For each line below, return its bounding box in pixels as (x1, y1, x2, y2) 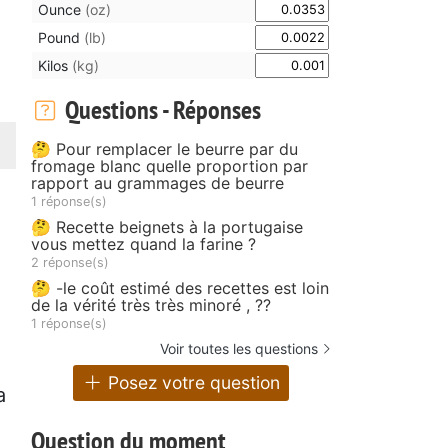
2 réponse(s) (31, 254, 109, 270)
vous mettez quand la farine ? (31, 233, 256, 254)
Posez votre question (103, 372, 281, 394)
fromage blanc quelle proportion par (31, 155, 308, 176)
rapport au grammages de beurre (31, 172, 284, 193)
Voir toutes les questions (160, 339, 318, 357)
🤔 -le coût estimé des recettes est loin (31, 277, 329, 298)
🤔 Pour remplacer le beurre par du (31, 138, 298, 159)
